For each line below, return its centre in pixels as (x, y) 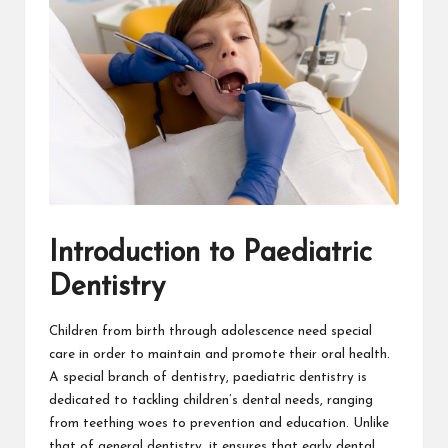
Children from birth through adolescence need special (210, 331)
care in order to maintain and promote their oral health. (219, 354)
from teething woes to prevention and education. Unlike (219, 423)
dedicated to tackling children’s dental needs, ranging (211, 400)
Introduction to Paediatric (210, 254)
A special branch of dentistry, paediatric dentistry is (208, 377)
